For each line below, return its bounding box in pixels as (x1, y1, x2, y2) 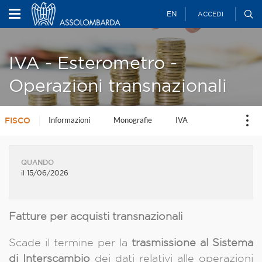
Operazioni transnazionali (9, 76, 227, 95)
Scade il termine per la (9, 237, 132, 248)
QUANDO (21, 158, 54, 166)
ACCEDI (197, 11, 223, 18)
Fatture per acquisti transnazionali (9, 211, 182, 222)
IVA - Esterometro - (9, 53, 177, 73)
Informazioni (48, 115, 90, 125)
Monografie (113, 115, 152, 125)
